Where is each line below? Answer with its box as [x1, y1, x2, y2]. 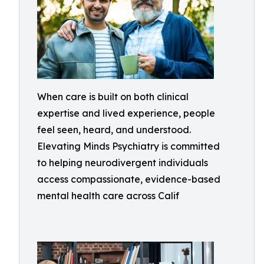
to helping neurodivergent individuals [37, 157, 208, 169]
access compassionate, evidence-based [37, 173, 220, 185]
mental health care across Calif [37, 190, 179, 202]
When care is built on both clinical [37, 91, 189, 103]
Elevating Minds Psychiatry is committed [37, 140, 220, 152]
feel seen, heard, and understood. [37, 124, 191, 136]
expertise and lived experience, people [37, 107, 215, 119]
